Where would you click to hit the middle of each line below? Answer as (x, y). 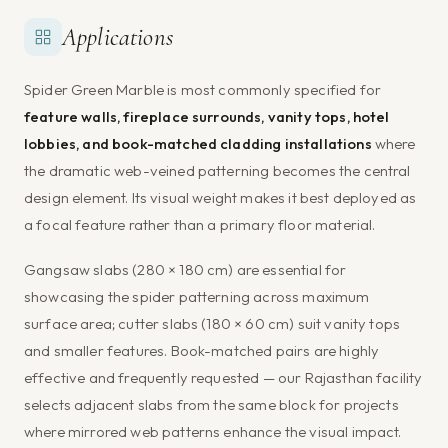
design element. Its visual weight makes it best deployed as (220, 198)
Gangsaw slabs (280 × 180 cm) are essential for (185, 270)
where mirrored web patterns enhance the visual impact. (213, 432)
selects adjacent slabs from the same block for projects (211, 405)
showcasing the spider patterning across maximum (197, 297)
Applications (117, 37)
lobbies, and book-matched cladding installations (198, 144)
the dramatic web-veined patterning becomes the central (217, 171)
